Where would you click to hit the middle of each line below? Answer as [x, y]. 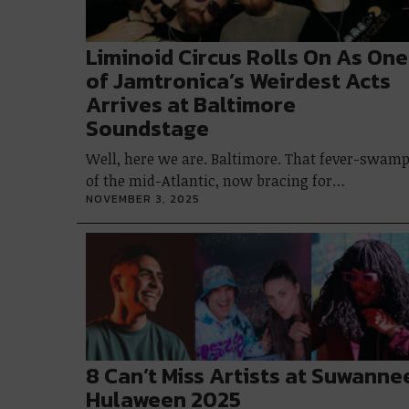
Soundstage [147, 128]
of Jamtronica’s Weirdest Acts [238, 81]
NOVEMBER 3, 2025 [143, 199]
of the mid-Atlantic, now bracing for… [215, 181]
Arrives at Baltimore [191, 105]
